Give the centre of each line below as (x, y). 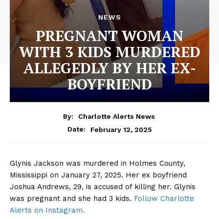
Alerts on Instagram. (47, 210)
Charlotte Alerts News (116, 117)
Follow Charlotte (164, 199)
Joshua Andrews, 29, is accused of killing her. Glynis (103, 187)
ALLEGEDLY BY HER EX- (109, 68)
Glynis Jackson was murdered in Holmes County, (98, 164)
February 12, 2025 (121, 129)
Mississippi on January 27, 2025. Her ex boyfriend (98, 175)
